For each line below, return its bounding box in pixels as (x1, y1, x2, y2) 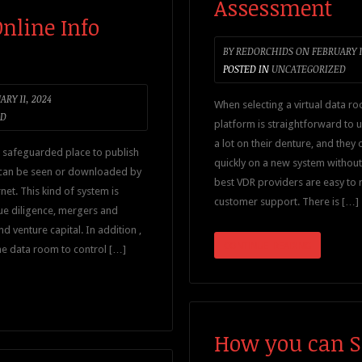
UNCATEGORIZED (271, 62, 346, 75)
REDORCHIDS (234, 44, 293, 57)
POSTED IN (223, 62, 269, 75)
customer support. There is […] (214, 196, 359, 208)
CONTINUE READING (224, 239, 311, 251)
